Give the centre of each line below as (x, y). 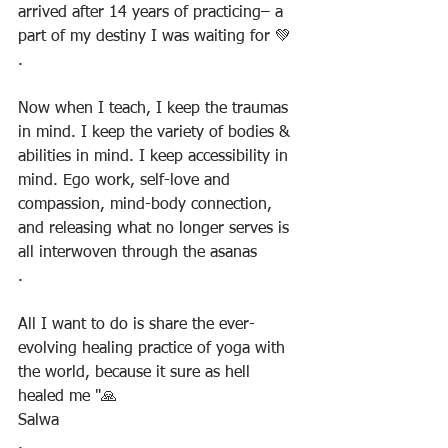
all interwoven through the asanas (137, 253)
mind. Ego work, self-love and (126, 181)
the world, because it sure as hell (136, 373)
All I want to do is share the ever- (136, 325)
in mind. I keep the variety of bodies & (156, 133)
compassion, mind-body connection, (147, 205)
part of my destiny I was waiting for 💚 (154, 37)
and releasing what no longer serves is (156, 229)
